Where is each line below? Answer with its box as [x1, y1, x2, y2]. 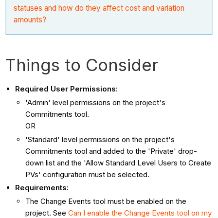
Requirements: [15, 183, 69, 193]
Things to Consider [5, 54, 159, 75]
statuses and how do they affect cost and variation [14, 3, 185, 13]
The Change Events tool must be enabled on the [25, 197, 187, 206]
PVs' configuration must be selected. [25, 169, 150, 179]
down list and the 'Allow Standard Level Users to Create [25, 158, 212, 167]
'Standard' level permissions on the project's [25, 134, 175, 144]
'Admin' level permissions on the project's [25, 97, 166, 107]
